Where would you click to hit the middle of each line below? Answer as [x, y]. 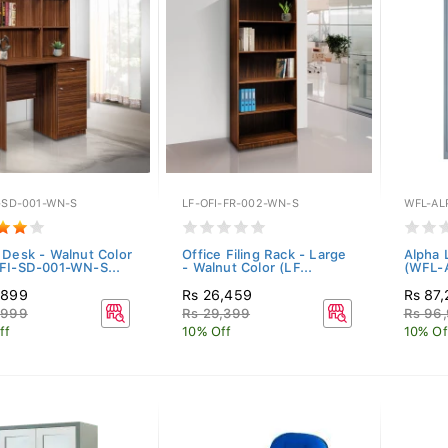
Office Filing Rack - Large [264, 254]
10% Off [207, 331]
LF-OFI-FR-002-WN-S [240, 203]
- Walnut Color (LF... [247, 267]
